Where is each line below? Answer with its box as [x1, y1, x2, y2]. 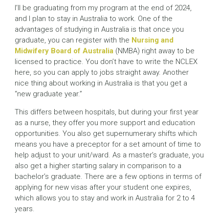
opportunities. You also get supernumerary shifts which [15, 129, 197, 138]
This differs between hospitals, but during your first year [15, 108, 198, 117]
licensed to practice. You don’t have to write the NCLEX [15, 57, 197, 66]
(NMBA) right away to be [113, 46, 195, 56]
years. [15, 204, 35, 214]
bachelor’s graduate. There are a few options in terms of [15, 172, 201, 181]
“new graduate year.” [15, 89, 82, 99]
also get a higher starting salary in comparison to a [15, 161, 181, 171]
